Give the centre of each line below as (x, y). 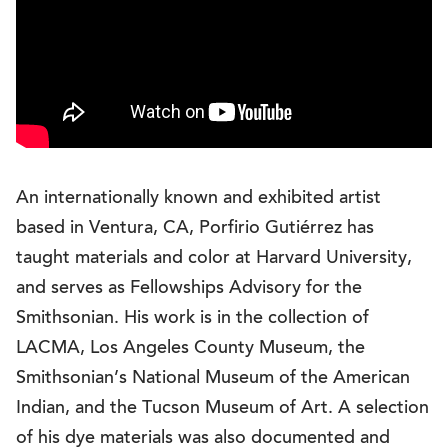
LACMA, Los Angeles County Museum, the (190, 349)
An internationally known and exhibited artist (198, 199)
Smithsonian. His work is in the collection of (192, 319)
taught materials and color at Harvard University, (214, 259)
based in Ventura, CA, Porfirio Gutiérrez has (195, 229)
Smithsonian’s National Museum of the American (213, 379)
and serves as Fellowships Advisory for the (189, 289)
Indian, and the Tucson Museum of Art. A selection (222, 409)
